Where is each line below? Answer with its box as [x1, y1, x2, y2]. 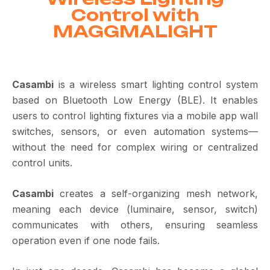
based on [12, 94, 63, 106]
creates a [54, 187, 112, 199]
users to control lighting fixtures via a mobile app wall [12, 110, 258, 122]
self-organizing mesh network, [111, 187, 259, 199]
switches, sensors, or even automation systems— [12, 125, 258, 137]
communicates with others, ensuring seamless [12, 219, 258, 231]
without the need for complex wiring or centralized [12, 141, 258, 153]
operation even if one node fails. [12, 234, 160, 246]
